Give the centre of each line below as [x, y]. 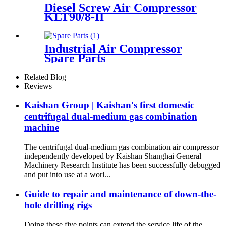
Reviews [38, 86]
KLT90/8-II [74, 16]
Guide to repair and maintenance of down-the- [120, 194]
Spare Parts [75, 58]
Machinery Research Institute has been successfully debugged [122, 165]
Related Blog [45, 77]
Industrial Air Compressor [113, 49]
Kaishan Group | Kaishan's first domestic [109, 105]
